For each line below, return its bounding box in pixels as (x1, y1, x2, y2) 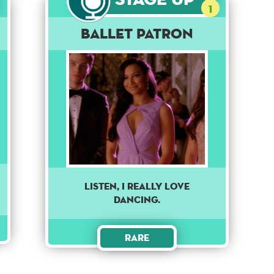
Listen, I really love (84, 180, 190, 193)
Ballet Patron (80, 24, 193, 43)
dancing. (113, 193, 160, 207)
